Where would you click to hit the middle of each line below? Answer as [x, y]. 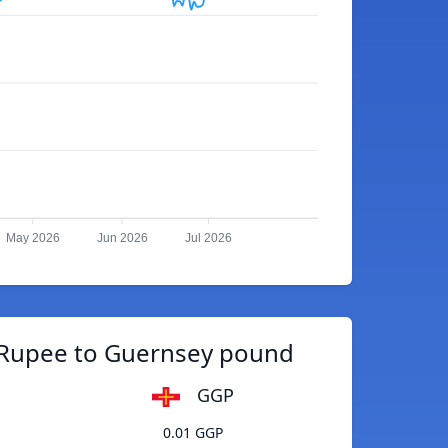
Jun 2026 [122, 238]
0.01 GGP [192, 433]
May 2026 [32, 238]
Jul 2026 [208, 238]
